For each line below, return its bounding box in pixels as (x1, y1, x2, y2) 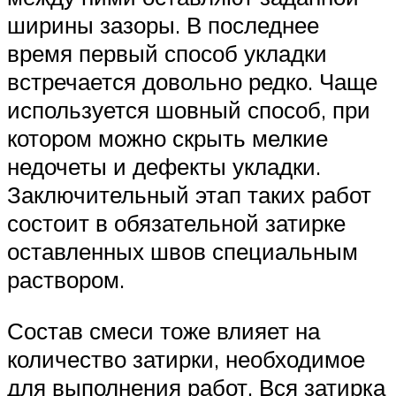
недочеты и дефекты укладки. (7, 152, 321, 181)
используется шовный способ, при (7, 95, 370, 125)
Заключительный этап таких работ (7, 180, 371, 209)
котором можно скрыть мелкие (7, 124, 328, 153)
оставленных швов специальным (7, 237, 358, 266)
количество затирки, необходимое (7, 344, 365, 373)
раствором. (7, 265, 125, 294)
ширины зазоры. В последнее (7, 11, 319, 40)
